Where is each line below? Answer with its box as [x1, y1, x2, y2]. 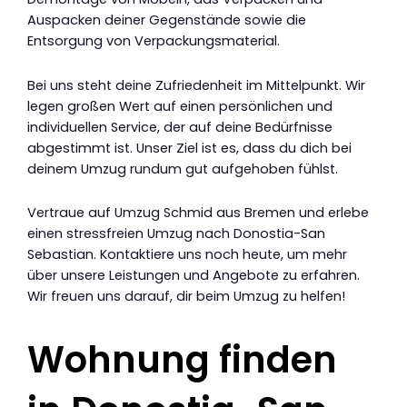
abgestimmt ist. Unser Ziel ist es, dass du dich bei [27, 138, 352, 157]
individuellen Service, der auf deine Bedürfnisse [27, 117, 333, 136]
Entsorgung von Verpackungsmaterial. [27, 32, 280, 51]
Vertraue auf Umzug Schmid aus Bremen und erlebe [27, 203, 369, 223]
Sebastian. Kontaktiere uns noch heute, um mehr [27, 245, 347, 264]
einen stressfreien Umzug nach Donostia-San [27, 224, 325, 243]
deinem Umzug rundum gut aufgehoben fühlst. [27, 159, 338, 178]
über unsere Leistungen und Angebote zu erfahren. [27, 266, 360, 285]
